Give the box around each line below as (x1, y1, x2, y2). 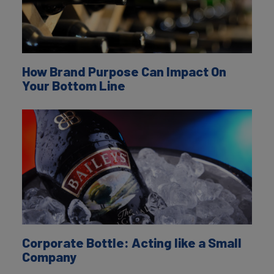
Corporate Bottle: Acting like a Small (22, 234, 242, 251)
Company (22, 248, 76, 265)
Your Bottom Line (22, 76, 125, 93)
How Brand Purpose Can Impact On (22, 62, 226, 79)
